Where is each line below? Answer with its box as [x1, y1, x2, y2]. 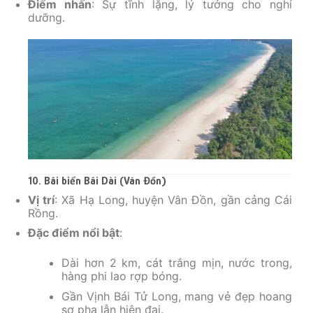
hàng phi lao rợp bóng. [61, 269, 182, 284]
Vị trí [28, 192, 55, 207]
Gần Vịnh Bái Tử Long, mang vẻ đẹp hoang [61, 289, 292, 303]
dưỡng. [28, 10, 65, 25]
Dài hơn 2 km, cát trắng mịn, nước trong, [61, 256, 292, 270]
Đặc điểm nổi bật [28, 226, 119, 240]
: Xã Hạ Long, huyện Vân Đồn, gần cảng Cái [54, 192, 293, 207]
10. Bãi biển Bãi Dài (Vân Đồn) [28, 174, 166, 187]
